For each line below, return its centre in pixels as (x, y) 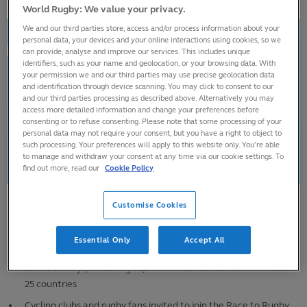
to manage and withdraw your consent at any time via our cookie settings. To (153, 157)
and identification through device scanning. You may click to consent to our (148, 87)
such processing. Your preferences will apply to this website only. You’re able (151, 145)
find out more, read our (62, 168)
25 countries (51, 284)
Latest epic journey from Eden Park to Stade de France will (152, 253)
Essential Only (102, 240)
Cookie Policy (130, 168)
